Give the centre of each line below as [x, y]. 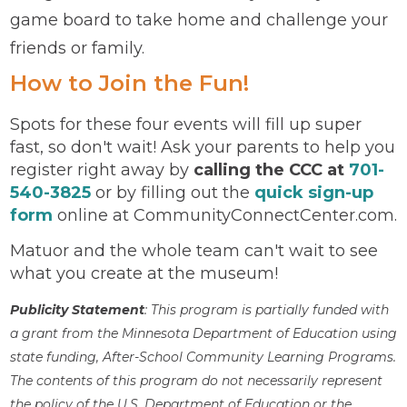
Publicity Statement [77, 309]
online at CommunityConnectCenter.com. [225, 215]
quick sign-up [314, 192]
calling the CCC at [271, 169]
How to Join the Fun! [129, 83]
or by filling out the [175, 192]
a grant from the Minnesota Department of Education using [203, 333]
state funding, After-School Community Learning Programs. [203, 357]
